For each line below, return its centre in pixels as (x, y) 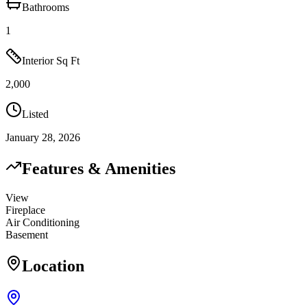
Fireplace (25, 210)
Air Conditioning (42, 223)
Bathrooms (46, 8)
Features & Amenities (99, 169)
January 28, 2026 (43, 138)
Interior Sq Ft (51, 61)
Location (53, 266)
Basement (27, 235)
